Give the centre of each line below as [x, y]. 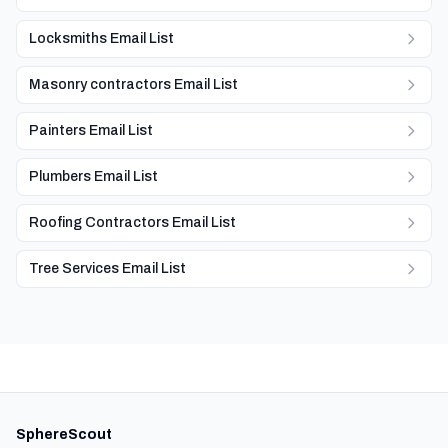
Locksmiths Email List [101, 38]
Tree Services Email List [107, 268]
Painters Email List [91, 130]
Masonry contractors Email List [133, 84]
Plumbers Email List [93, 176]
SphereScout [64, 434]
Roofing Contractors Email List [132, 222]
